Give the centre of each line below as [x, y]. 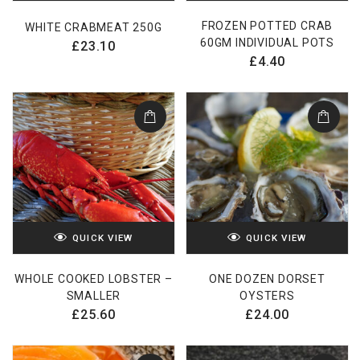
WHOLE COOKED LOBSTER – [94, 279]
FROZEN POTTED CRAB [267, 26]
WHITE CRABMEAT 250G [94, 28]
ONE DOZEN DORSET [267, 279]
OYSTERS [267, 296]
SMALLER [94, 296]
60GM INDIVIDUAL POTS [267, 43]
